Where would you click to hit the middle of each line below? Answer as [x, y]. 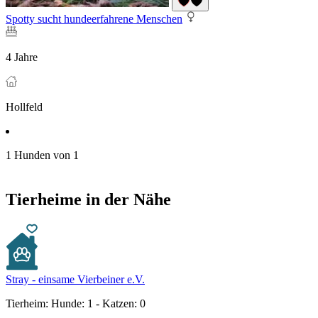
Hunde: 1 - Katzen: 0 [97, 304]
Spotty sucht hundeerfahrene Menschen [94, 19]
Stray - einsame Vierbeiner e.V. [75, 280]
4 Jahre [22, 57]
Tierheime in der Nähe [88, 200]
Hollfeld [24, 107]
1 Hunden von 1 [42, 155]
